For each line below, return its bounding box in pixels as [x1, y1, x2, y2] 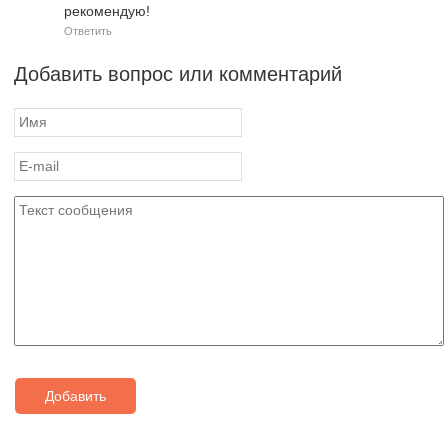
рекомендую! [64, 2, 150, 19]
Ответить [64, 24, 112, 37]
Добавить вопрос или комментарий [14, 62, 342, 85]
